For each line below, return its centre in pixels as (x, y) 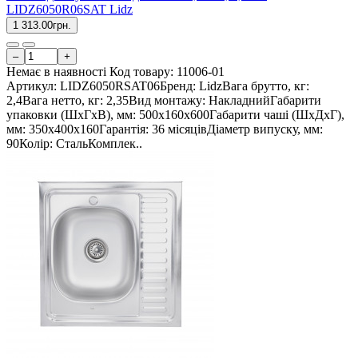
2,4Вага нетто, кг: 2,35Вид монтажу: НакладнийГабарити (164, 101)
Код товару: (143, 72)
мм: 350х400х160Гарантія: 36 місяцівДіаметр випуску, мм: (165, 129)
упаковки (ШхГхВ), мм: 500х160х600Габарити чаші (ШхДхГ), (175, 115)
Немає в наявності (56, 72)
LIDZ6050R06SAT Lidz (70, 10)
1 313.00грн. (42, 26)
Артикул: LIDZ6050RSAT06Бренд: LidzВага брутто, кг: (158, 86)
